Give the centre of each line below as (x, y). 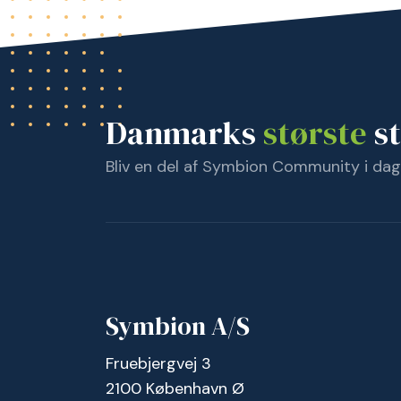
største (315, 133)
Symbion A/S (178, 326)
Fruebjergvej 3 (158, 364)
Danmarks (184, 133)
